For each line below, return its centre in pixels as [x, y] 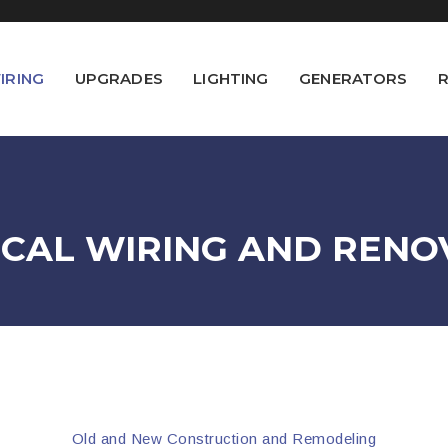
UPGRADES [118, 78]
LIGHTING [231, 78]
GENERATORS [353, 78]
